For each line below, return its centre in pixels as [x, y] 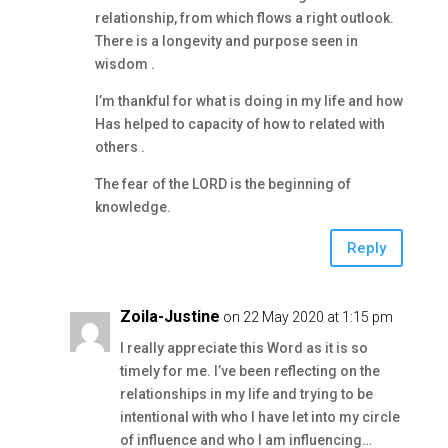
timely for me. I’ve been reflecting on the [249, 371]
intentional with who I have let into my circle [259, 417]
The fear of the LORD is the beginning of [222, 184]
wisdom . [124, 64]
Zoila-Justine [169, 316]
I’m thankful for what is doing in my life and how [248, 101]
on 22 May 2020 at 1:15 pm [307, 317]
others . [119, 147]
